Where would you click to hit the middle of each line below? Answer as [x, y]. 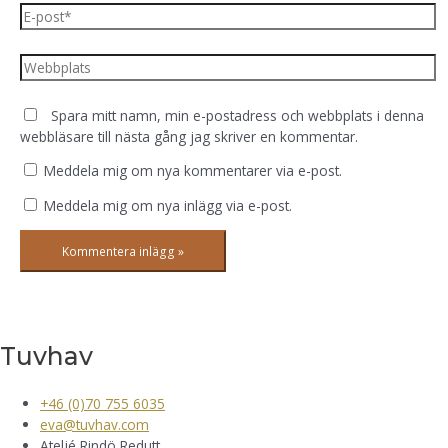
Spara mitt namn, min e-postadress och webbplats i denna [237, 115]
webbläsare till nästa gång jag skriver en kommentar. [189, 136]
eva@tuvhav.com [94, 424]
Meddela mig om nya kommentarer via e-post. [193, 171]
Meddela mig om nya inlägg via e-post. [168, 206]
